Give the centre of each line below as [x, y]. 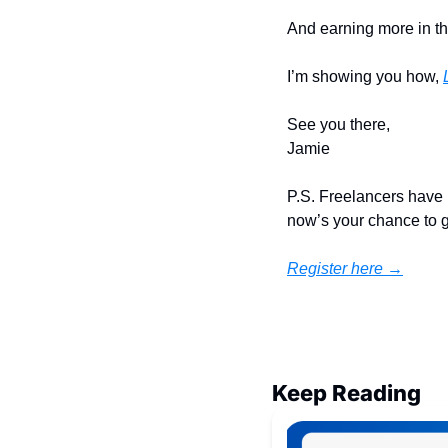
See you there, [338, 124]
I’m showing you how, [365, 76]
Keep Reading [346, 393]
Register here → [345, 268]
